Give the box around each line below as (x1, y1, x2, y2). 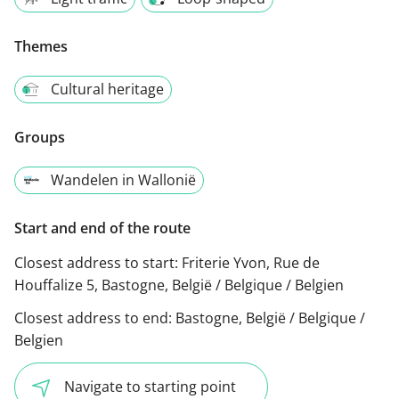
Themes (14, 37, 68, 57)
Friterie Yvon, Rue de (182, 253, 320, 273)
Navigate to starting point (64, 377, 236, 397)
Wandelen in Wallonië (51, 170, 196, 191)
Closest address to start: (14, 253, 182, 273)
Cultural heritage (51, 79, 164, 100)
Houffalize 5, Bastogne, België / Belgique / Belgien (14, 275, 344, 296)
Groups (14, 127, 65, 148)
